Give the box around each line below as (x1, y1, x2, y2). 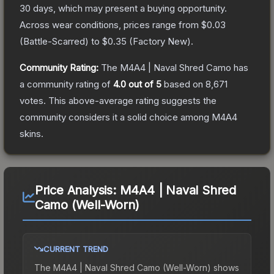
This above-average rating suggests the (46, 94, 217, 106)
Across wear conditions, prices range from (20, 18, 201, 31)
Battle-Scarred (23, 35, 85, 47)
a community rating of (20, 78, 113, 90)
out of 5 (126, 78, 161, 90)
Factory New (133, 35, 187, 47)
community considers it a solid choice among (20, 111, 212, 123)
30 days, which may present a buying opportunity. (20, 2, 227, 14)
